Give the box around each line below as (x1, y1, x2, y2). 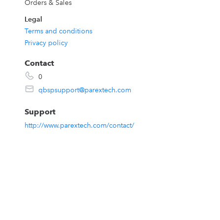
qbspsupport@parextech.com (38, 85, 131, 94)
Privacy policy (24, 38, 68, 47)
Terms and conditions (24, 27, 92, 35)
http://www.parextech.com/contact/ (24, 121, 134, 130)
